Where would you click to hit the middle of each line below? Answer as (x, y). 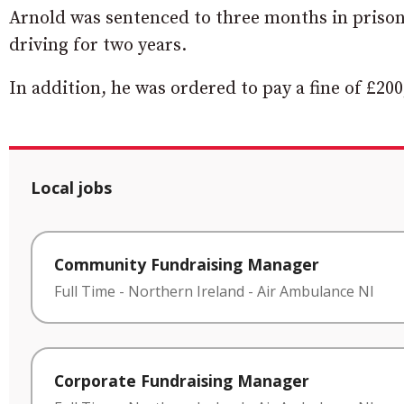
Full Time (85, 291)
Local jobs (71, 188)
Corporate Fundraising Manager (182, 380)
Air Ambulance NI (316, 291)
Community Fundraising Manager (187, 264)
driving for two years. (98, 46)
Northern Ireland (186, 291)
